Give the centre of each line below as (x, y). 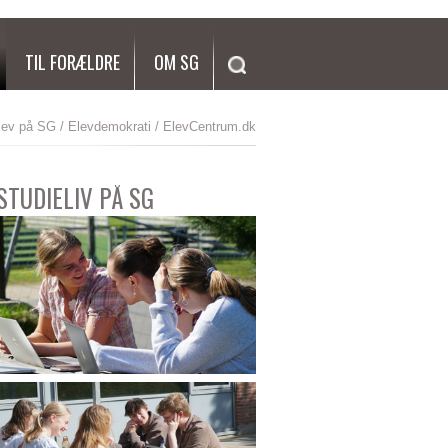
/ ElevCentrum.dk (203, 126)
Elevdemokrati (109, 126)
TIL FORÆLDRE (72, 62)
